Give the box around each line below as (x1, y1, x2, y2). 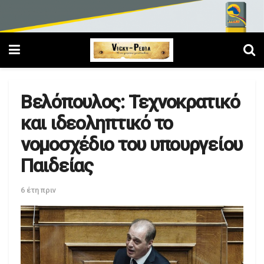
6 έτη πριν (21, 186, 56, 195)
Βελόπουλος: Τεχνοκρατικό (21, 91, 240, 114)
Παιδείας (21, 154, 93, 177)
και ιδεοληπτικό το (21, 112, 173, 135)
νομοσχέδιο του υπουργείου (21, 133, 242, 156)
